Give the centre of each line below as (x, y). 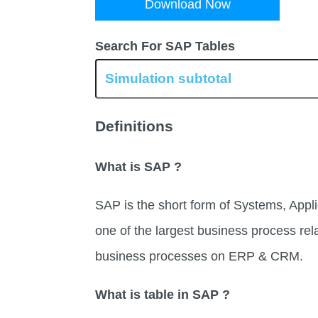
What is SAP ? (139, 167)
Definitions (135, 126)
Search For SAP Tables (165, 46)
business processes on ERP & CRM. (199, 257)
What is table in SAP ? (163, 295)
